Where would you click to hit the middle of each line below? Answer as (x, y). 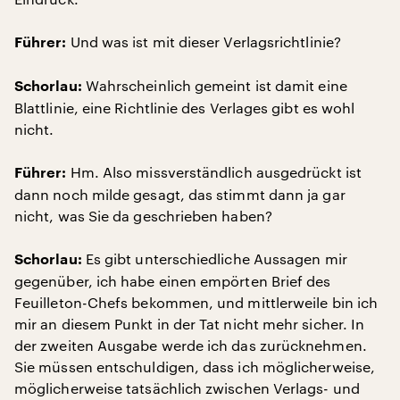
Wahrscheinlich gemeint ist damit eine (214, 85)
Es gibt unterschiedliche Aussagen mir (214, 258)
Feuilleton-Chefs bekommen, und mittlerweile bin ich (196, 302)
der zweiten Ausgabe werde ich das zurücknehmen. (191, 345)
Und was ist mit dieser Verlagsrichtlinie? (204, 42)
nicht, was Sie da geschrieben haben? (143, 216)
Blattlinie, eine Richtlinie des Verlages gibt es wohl (185, 108)
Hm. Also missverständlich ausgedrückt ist (214, 172)
